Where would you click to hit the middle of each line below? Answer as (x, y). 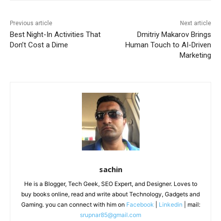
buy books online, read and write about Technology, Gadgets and (110, 194)
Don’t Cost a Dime (39, 45)
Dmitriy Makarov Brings (174, 34)
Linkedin (170, 204)
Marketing (195, 55)
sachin (110, 169)
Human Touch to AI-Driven (168, 45)
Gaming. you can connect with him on (74, 204)
